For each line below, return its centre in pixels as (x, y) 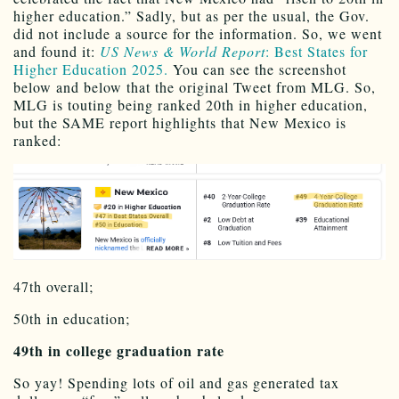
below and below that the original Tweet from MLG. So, (195, 87)
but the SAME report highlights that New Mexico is (180, 123)
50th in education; (72, 318)
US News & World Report (183, 52)
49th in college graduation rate (119, 350)
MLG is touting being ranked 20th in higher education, (191, 105)
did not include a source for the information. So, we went (198, 34)
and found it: (57, 52)
